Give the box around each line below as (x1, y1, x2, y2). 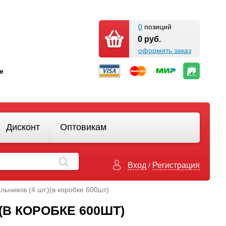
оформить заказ (138, 46, 191, 54)
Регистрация (152, 161, 200, 169)
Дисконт (6, 122, 40, 132)
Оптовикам (60, 122, 106, 132)
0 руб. (138, 35, 161, 43)
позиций (142, 23, 172, 31)
